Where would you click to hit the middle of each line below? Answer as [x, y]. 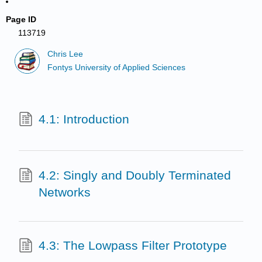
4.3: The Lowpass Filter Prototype [132, 246]
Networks [64, 192]
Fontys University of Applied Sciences [117, 67]
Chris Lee [65, 54]
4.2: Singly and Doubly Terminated [135, 175]
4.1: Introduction [84, 119]
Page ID [21, 19]
